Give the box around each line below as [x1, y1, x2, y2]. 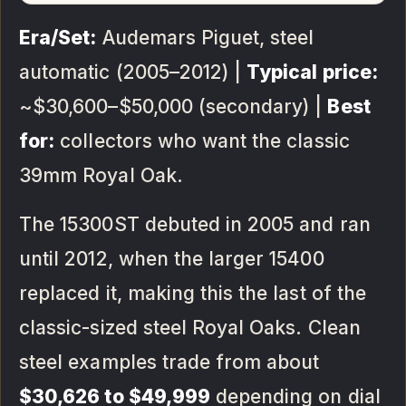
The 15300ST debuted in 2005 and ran [19, 212, 371, 236]
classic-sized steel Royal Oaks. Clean [19, 315, 361, 339]
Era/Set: [19, 25, 97, 49]
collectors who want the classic [54, 129, 350, 152]
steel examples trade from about [19, 350, 320, 373]
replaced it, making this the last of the [19, 281, 366, 304]
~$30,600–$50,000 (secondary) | [19, 94, 328, 118]
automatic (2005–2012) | [19, 60, 247, 83]
